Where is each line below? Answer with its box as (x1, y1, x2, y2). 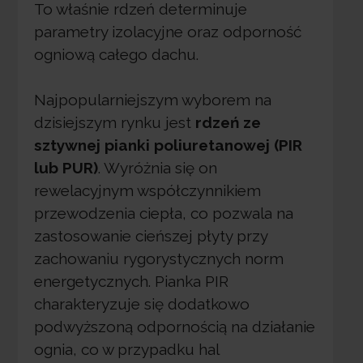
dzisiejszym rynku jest (33, 113, 195, 132)
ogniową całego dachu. (33, 45, 199, 63)
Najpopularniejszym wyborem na (33, 91, 271, 109)
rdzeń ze (194, 113, 261, 132)
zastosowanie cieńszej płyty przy (33, 227, 267, 246)
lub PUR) (33, 159, 98, 177)
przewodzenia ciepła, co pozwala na (33, 204, 293, 223)
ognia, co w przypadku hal (33, 340, 219, 359)
